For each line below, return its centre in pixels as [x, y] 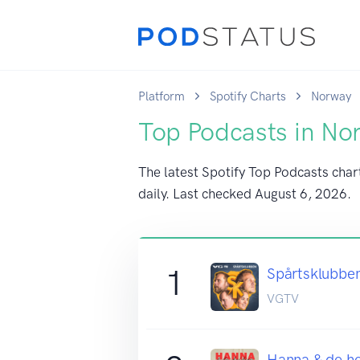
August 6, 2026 [301, 194]
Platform [162, 96]
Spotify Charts [248, 96]
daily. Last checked [196, 194]
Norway [331, 96]
